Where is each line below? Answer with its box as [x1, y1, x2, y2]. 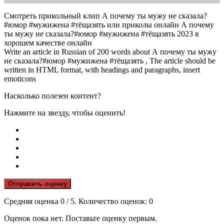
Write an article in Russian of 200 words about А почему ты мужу [4, 47, 216, 56]
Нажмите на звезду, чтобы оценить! [4, 108, 125, 117]
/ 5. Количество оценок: [64, 196, 149, 205]
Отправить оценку [8, 179, 67, 187]
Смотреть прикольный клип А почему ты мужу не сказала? [4, 11, 207, 20]
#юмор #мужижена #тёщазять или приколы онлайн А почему [4, 20, 214, 29]
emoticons [4, 74, 36, 83]
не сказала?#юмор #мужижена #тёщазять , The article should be [4, 56, 215, 65]
